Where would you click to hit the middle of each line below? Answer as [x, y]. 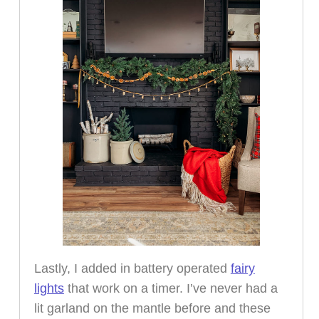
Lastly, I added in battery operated [132, 268]
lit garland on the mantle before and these [152, 308]
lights [49, 288]
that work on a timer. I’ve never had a [171, 288]
